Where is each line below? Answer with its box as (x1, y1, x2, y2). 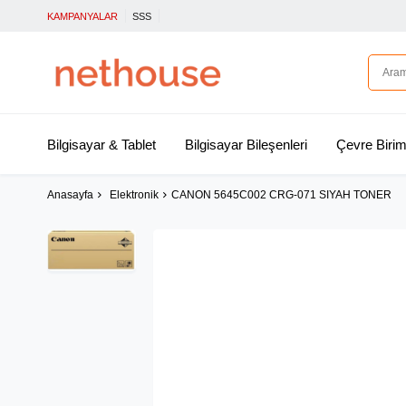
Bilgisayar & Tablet (47, 137, 156, 152)
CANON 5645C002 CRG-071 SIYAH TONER (171, 188, 391, 202)
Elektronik (110, 188, 159, 202)
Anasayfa (47, 188, 93, 202)
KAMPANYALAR (47, 11, 118, 22)
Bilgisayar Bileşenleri (184, 137, 307, 152)
